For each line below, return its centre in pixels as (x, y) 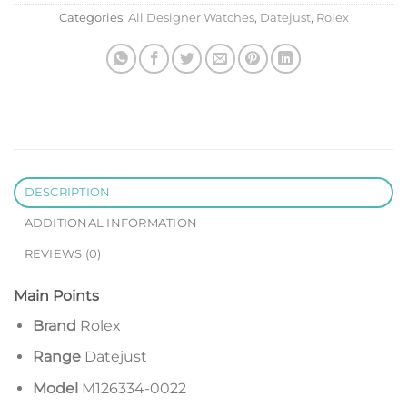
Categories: (93, 17)
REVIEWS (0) (63, 253)
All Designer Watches (191, 17)
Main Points (56, 295)
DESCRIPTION (67, 192)
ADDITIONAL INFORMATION (111, 223)
